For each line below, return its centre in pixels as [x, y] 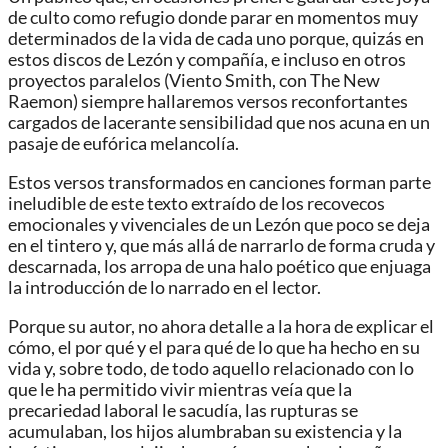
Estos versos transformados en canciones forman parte [219, 182]
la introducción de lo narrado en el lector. [164, 287]
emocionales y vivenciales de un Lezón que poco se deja [219, 224]
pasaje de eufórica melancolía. [123, 144]
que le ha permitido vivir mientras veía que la [180, 389]
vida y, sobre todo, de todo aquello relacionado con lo [211, 368]
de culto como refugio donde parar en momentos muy [213, 18]
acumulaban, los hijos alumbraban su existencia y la [205, 431]
